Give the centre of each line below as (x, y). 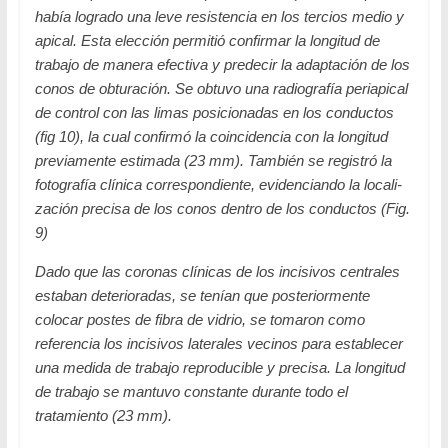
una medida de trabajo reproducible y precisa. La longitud (219, 367)
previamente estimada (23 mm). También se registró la (213, 160)
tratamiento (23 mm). (103, 415)
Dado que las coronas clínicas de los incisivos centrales (217, 271)
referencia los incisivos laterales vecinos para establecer (218, 343)
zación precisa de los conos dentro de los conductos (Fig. (222, 208)
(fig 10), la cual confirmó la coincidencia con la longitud (211, 136)
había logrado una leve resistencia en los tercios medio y (219, 16)
